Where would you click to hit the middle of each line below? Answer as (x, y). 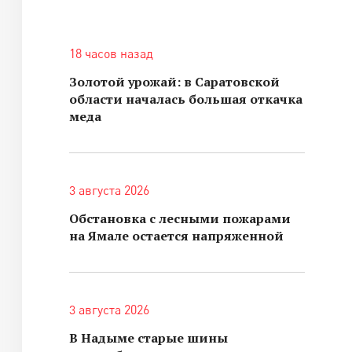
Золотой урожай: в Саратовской (174, 82)
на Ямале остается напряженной (176, 236)
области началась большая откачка (186, 99)
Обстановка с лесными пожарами (180, 218)
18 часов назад (111, 53)
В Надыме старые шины (148, 338)
